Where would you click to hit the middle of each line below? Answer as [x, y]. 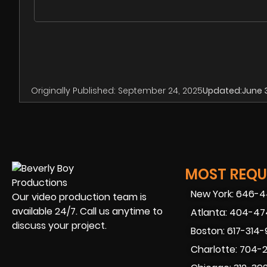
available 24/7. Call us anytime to [87, 212]
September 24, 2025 [160, 91]
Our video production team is [79, 197]
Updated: [222, 91]
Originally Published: [73, 91]
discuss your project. [59, 226]
